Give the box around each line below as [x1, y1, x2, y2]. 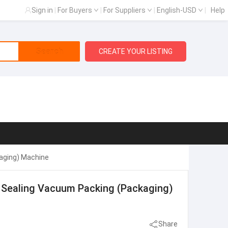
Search [35, 46, 63, 56]
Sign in [32, 6, 53, 14]
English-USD [157, 6, 198, 14]
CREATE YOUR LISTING [99, 47, 173, 55]
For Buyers [58, 6, 94, 14]
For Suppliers [103, 6, 147, 14]
